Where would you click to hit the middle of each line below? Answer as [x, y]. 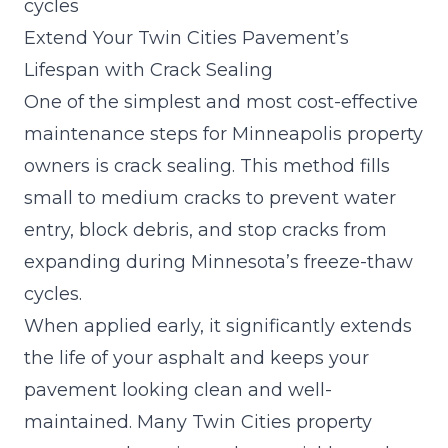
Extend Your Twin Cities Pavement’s [186, 37]
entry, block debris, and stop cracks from [205, 229]
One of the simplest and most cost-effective [221, 101]
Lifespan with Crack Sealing [148, 69]
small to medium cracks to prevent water [210, 197]
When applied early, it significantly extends [218, 325]
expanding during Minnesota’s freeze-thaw [218, 261]
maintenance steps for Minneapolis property [223, 133]
